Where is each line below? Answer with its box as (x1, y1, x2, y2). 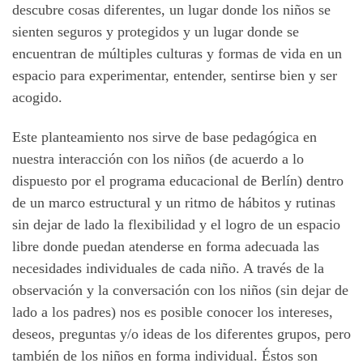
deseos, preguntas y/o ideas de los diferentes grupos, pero (12, 326, 351, 343)
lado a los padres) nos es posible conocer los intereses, (12, 304, 333, 321)
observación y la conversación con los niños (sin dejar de (12, 282, 348, 299)
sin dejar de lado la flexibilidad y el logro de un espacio (12, 216, 340, 233)
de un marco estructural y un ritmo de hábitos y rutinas (12, 194, 335, 211)
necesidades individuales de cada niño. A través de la (12, 260, 324, 277)
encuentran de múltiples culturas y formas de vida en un (12, 45, 342, 62)
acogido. (12, 88, 62, 105)
